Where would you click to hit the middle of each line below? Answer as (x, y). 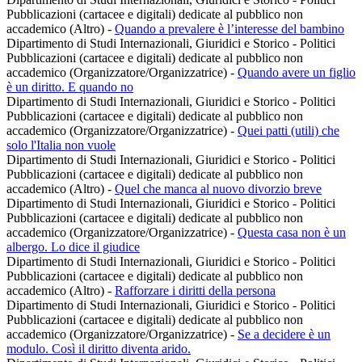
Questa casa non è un (292, 233)
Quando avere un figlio (297, 73)
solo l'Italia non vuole (61, 145)
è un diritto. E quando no (70, 87)
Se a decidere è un (284, 335)
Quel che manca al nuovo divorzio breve (218, 189)
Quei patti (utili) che (288, 131)
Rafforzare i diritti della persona (195, 291)
